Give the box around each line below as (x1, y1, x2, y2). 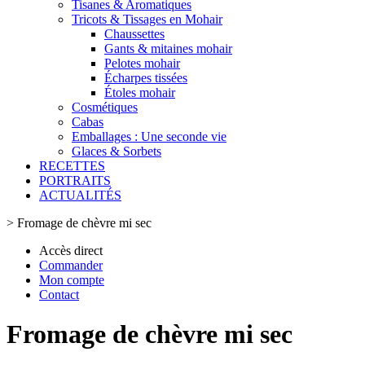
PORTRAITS (39, 174, 111, 187)
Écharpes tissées (104, 71, 187, 85)
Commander (39, 258, 103, 272)
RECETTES (39, 159, 105, 173)
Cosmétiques (72, 100, 138, 114)
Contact (39, 288, 79, 301)
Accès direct (39, 244, 103, 257)
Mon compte (39, 273, 104, 287)
